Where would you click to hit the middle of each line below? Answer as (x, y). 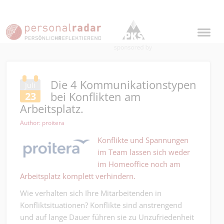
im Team (112, 152)
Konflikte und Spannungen (143, 140)
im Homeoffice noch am (139, 164)
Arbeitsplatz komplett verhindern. (78, 176)
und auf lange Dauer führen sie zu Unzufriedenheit (107, 217)
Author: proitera (42, 123)
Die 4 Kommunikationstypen (123, 84)
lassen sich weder (159, 152)
